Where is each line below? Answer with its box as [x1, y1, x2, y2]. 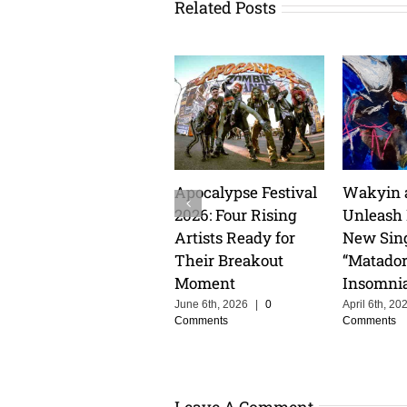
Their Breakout [174, 249, 283, 271]
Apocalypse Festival [174, 181, 317, 203]
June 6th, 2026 [174, 298, 248, 312]
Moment [174, 272, 235, 293]
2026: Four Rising [174, 203, 297, 225]
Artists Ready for [174, 226, 295, 248]
